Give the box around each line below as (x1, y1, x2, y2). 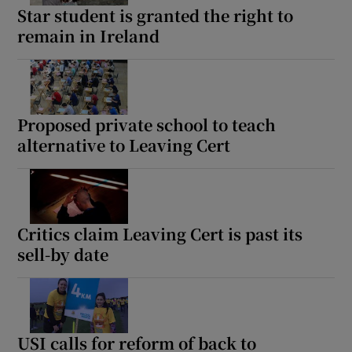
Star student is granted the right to (17, 3, 294, 27)
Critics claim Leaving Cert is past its (17, 222, 303, 245)
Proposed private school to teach (17, 112, 277, 136)
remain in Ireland (17, 24, 160, 47)
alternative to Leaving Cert (17, 133, 231, 156)
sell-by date (17, 242, 109, 266)
